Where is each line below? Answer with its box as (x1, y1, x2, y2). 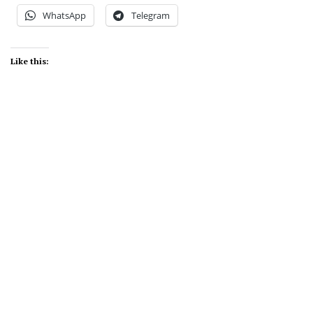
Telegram (131, 9, 170, 22)
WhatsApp (43, 9, 86, 22)
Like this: (10, 56, 49, 67)
